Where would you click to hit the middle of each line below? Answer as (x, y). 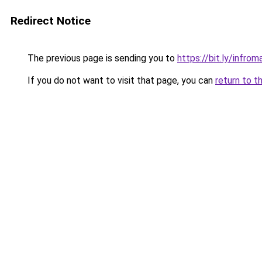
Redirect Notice (51, 21)
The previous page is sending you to (101, 58)
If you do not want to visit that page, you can (120, 80)
